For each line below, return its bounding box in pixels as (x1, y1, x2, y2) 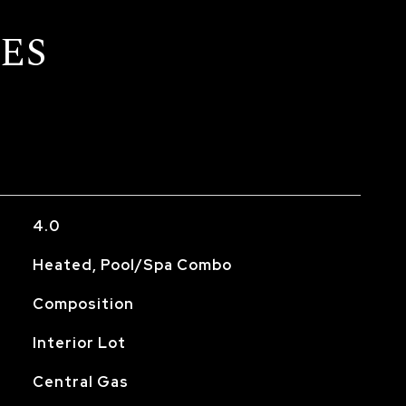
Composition (32, 295, 134, 314)
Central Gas (32, 372, 129, 391)
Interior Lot (32, 333, 126, 353)
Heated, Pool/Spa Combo (32, 256, 232, 275)
